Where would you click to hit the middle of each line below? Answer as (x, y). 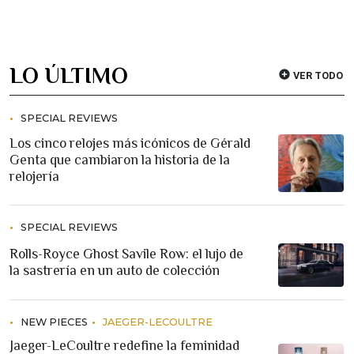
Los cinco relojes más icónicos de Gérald (130, 143)
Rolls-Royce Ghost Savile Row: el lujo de (126, 253)
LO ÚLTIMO (69, 75)
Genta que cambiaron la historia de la (120, 160)
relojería (34, 177)
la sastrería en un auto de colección (115, 270)
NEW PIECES (54, 322)
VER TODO (317, 75)
